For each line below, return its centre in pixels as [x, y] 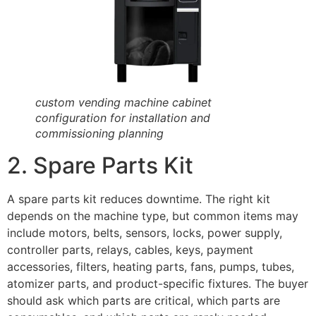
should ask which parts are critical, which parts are [144, 301]
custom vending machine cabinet [123, 103]
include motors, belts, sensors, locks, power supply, [145, 233]
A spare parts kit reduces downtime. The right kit [139, 199]
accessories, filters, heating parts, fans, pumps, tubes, [151, 267]
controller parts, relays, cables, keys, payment [130, 250]
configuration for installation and [123, 118]
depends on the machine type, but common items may [153, 216]
